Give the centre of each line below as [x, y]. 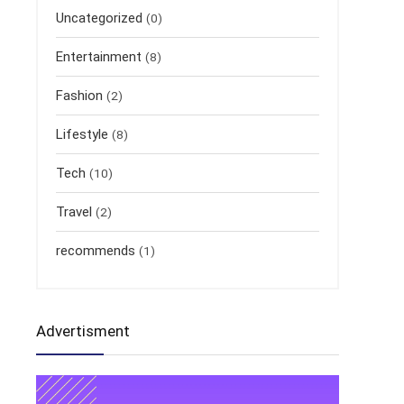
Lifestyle [82, 134]
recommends [96, 251]
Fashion [79, 96]
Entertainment [99, 57]
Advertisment [83, 331]
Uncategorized [99, 18]
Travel [74, 212]
